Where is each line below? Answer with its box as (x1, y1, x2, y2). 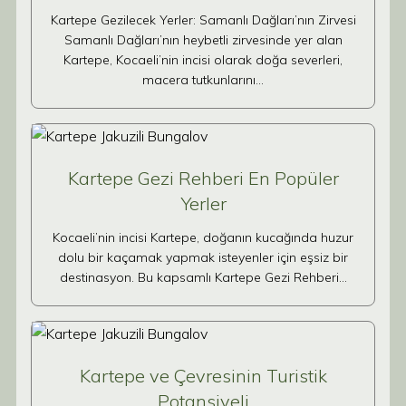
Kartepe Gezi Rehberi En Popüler (67, 167, 339, 189)
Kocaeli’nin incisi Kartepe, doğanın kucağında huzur (53, 229, 353, 246)
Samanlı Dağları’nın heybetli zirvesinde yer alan (63, 32, 343, 48)
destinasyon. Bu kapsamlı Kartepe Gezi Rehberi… (59, 269, 347, 285)
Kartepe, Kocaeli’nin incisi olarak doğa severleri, (63, 52, 343, 68)
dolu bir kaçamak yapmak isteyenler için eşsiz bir (58, 249, 348, 266)
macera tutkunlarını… (142, 72, 264, 88)
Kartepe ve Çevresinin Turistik (79, 364, 327, 387)
